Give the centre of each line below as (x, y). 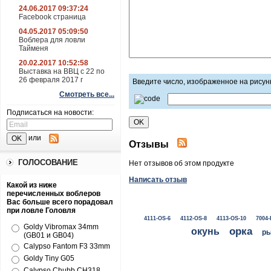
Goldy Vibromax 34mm (61, 227)
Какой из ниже (32, 185)
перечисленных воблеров (54, 194)
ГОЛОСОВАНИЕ (48, 162)
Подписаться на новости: (50, 113)
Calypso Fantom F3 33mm (67, 246)
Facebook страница (52, 17)
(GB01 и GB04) (49, 235)
